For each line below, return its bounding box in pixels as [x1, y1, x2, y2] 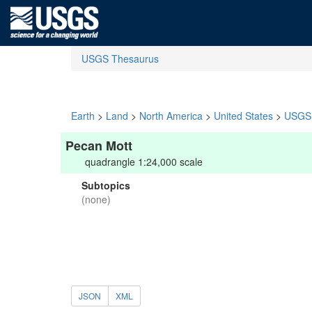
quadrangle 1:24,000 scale [85, 155, 203, 169]
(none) [81, 192, 111, 206]
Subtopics [81, 178, 130, 192]
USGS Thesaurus [81, 52, 159, 65]
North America [139, 109, 203, 123]
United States [214, 109, 273, 123]
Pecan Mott [65, 136, 132, 155]
